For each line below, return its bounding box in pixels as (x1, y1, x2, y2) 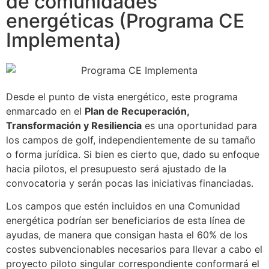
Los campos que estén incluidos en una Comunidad (6, 200, 240, 213)
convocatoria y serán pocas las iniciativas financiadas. (6, 177, 253, 189)
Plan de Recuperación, (85, 104, 189, 117)
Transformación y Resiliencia (6, 119, 142, 131)
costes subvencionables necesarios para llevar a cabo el (6, 243, 262, 256)
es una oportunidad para (142, 119, 257, 131)
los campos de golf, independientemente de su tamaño (6, 133, 256, 146)
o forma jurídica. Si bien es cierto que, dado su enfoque (6, 148, 259, 160)
